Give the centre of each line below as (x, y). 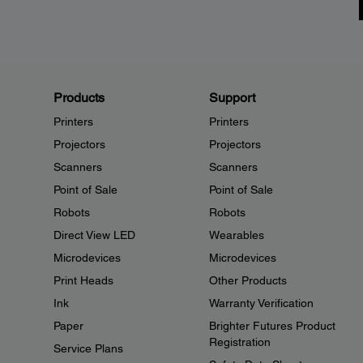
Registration (239, 342)
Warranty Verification (261, 303)
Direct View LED (94, 235)
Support (232, 98)
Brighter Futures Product (272, 326)
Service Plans (88, 348)
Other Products (248, 280)
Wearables (236, 235)
